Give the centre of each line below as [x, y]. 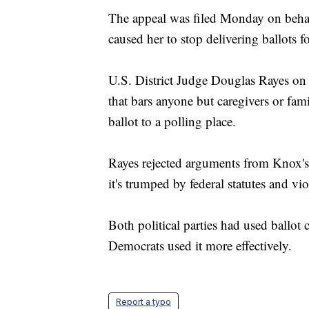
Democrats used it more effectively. [200, 246]
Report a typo [143, 302]
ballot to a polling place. [172, 121]
